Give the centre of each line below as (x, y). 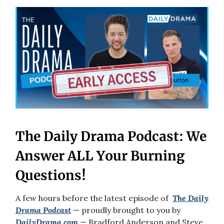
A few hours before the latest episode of (94, 198)
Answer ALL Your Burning (100, 155)
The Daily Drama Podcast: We (111, 136)
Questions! (51, 175)
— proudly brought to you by (126, 210)
